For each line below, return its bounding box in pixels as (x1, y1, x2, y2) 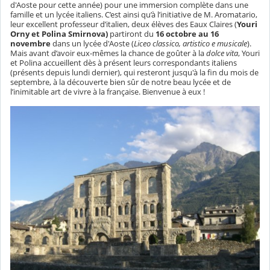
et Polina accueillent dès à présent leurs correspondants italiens (10, 57, 237, 69)
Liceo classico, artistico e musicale (134, 38, 247, 49)
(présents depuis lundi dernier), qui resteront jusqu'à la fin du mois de (10, 67, 259, 78)
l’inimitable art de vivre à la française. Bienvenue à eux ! (10, 86, 205, 98)
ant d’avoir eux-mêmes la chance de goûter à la (37, 48, 206, 59)
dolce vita (206, 48, 238, 59)
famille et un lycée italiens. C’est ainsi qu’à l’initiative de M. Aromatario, (10, 9, 257, 20)
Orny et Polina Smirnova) (10, 28, 108, 40)
